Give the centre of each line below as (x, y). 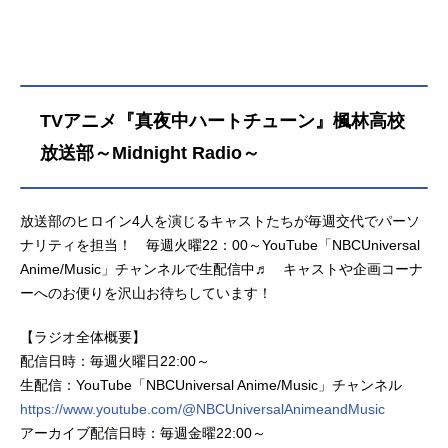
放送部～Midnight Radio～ (150, 152)
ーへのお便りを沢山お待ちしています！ (146, 292)
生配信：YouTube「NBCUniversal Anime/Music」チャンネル (211, 384)
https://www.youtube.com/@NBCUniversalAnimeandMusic (202, 408)
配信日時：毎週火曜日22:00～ (115, 360)
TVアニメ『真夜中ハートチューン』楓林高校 (222, 120)
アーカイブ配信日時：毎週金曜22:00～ (143, 432)
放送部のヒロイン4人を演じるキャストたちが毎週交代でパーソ (220, 220)
